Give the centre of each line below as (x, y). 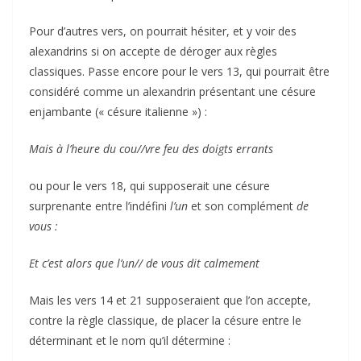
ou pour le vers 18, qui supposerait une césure (149, 185)
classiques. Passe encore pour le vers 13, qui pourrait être (179, 71)
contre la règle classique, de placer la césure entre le (165, 320)
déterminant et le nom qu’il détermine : (130, 340)
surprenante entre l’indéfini (98, 205)
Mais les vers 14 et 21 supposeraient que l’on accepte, (170, 300)
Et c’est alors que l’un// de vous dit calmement (144, 263)
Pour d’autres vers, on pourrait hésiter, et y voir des (163, 31)
